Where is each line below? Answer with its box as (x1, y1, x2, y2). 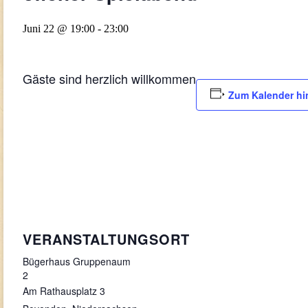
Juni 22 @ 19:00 (23, 23, 95, 34)
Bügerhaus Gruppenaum (23, 254, 131, 269)
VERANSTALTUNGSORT (23, 229, 190, 250)
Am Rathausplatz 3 (23, 284, 105, 298)
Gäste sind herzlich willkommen (23, 69, 196, 87)
